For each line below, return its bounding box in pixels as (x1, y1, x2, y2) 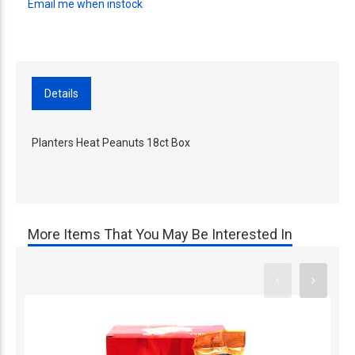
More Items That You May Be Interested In (28, 226, 292, 242)
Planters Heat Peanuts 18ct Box (32, 136, 190, 149)
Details (44, 87, 78, 100)
